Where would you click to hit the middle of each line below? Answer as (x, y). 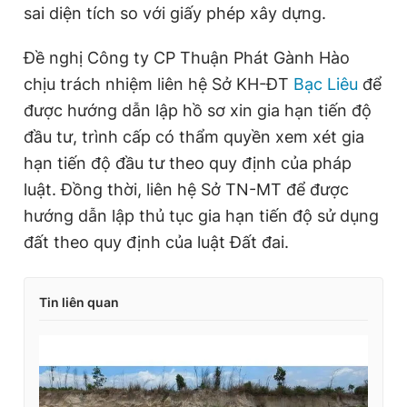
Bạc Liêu (323, 84)
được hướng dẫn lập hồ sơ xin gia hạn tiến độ (198, 111)
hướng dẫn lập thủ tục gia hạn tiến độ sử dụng (201, 216)
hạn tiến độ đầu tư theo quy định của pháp (188, 164)
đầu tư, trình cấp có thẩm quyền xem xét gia (194, 137)
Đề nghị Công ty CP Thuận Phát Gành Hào (187, 58)
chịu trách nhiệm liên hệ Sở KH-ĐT (156, 84)
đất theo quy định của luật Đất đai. (156, 243)
